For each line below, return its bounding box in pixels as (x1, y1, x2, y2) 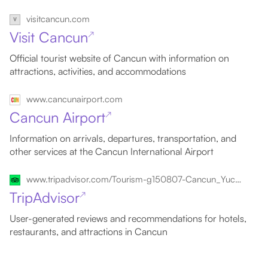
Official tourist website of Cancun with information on (10, 52, 229, 64)
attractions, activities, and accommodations (10, 65, 186, 77)
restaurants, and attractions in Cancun (10, 226, 167, 237)
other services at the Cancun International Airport (10, 145, 214, 157)
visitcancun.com (26, 13, 90, 25)
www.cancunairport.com (26, 93, 123, 105)
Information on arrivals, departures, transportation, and (10, 132, 236, 144)
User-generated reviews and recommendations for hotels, (10, 212, 246, 224)
